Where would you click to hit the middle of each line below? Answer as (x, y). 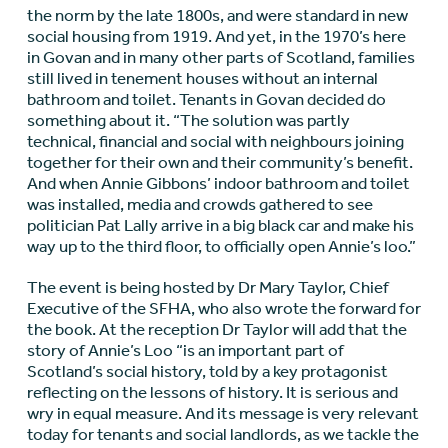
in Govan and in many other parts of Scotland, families (220, 57)
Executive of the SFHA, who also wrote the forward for (223, 308)
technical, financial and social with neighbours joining (215, 141)
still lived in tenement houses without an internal (202, 78)
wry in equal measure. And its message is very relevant (222, 413)
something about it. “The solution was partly (188, 120)
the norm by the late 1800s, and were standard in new (217, 15)
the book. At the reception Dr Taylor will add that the (216, 329)
